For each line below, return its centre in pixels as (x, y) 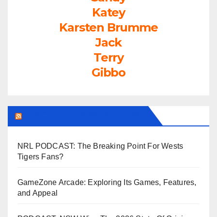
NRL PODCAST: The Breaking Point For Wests (101, 146)
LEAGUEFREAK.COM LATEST (84, 116)
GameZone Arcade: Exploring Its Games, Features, (107, 183)
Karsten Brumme (108, 27)
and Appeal (38, 193)
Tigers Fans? (41, 157)
